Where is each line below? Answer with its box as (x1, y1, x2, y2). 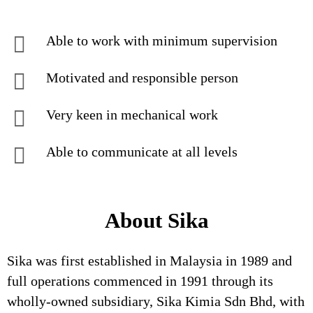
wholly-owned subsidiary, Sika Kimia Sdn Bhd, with (7, 293, 305, 309)
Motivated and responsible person (46, 70, 238, 85)
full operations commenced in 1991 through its (7, 273, 273, 289)
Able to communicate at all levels (46, 144, 238, 159)
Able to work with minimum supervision (46, 33, 277, 48)
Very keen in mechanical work (46, 107, 218, 122)
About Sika (104, 208, 209, 233)
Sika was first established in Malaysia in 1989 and (7, 253, 292, 268)
